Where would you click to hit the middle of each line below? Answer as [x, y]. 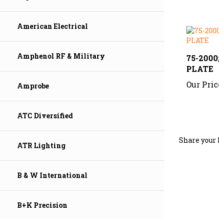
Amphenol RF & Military [61, 56]
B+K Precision [42, 205]
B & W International [52, 175]
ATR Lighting [41, 146]
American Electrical [53, 26]
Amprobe [33, 86]
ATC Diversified [45, 116]
